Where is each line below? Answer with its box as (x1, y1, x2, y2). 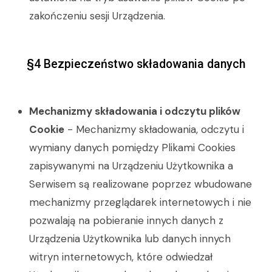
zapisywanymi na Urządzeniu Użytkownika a (29, 159, 233, 172)
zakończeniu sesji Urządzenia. (29, 9, 165, 22)
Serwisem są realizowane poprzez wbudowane (29, 177, 252, 191)
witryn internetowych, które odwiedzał (29, 250, 212, 263)
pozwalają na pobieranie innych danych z (29, 214, 223, 227)
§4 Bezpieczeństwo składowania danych (27, 57, 245, 71)
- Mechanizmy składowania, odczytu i (64, 123, 244, 136)
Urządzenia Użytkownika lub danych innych (29, 232, 231, 245)
